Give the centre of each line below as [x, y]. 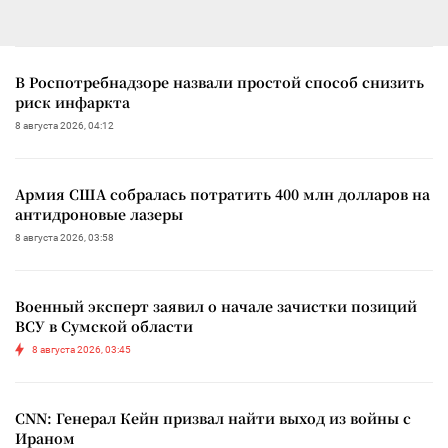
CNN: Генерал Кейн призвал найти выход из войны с [213, 417]
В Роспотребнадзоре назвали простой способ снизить [219, 81]
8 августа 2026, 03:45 [81, 349]
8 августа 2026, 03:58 [64, 237]
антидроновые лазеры [99, 213]
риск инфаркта [72, 101]
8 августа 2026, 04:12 [64, 125]
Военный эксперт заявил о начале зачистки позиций [216, 305]
